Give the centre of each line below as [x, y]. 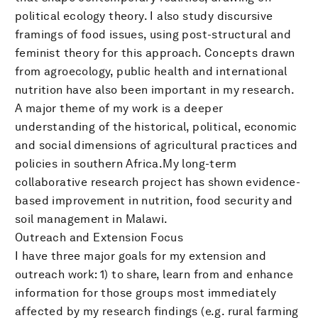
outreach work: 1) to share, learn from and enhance [154, 274]
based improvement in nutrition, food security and [154, 200]
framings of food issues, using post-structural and [153, 34]
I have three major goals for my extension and [141, 256]
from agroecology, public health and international [151, 71]
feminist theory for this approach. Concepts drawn [155, 53]
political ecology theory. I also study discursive [144, 16]
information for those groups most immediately [146, 292]
